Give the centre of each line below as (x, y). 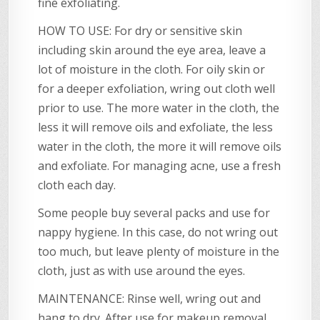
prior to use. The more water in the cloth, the (159, 107)
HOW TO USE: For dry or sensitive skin (140, 30)
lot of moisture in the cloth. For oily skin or (152, 69)
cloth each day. (77, 185)
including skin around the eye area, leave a (152, 50)
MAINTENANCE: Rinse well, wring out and (150, 298)
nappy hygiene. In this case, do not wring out (158, 232)
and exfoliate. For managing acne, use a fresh (160, 165)
